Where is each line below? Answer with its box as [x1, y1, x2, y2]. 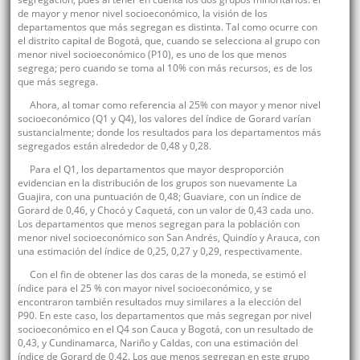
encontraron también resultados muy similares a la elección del [17, 295, 301, 309]
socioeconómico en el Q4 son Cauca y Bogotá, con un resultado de [17, 322, 313, 337]
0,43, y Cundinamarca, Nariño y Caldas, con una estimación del [17, 336, 298, 350]
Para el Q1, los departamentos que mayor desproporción [29, 162, 284, 177]
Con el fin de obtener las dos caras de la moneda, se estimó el [29, 268, 306, 282]
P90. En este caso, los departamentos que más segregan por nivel [17, 309, 312, 323]
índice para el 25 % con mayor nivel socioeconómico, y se [17, 281, 272, 296]
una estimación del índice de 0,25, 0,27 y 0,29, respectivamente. [17, 244, 302, 259]
